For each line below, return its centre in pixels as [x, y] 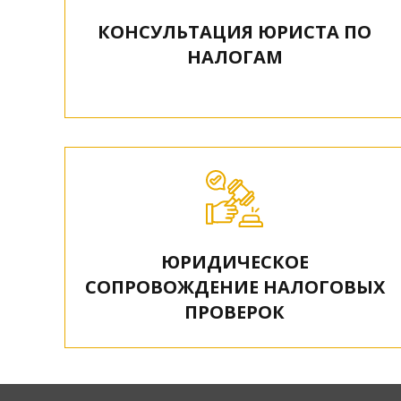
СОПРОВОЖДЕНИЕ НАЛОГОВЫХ [235, 287]
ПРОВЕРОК [235, 312]
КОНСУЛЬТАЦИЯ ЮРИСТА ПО [235, 32]
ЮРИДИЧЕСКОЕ [235, 262]
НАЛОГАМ [235, 57]
